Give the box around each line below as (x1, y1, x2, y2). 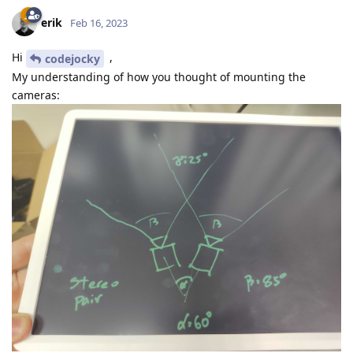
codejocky (45, 51, 100, 67)
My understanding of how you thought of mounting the (12, 69, 306, 85)
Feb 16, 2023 (70, 16, 128, 31)
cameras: (12, 87, 60, 103)
